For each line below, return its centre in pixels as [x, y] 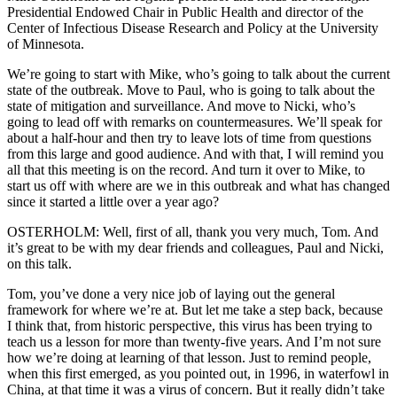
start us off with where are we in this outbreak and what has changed [198, 186]
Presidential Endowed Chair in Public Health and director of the [185, 12]
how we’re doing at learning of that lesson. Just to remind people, [189, 358]
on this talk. [39, 264]
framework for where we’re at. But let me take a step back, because [195, 310]
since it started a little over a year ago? [113, 202]
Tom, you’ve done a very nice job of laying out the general [171, 294]
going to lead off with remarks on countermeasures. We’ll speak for [195, 122]
